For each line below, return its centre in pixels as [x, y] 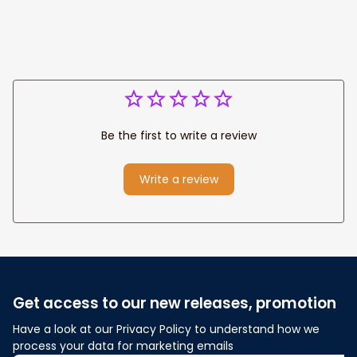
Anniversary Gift [79, 13]
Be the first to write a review [178, 135]
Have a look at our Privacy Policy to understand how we [166, 329]
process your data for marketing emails [123, 345]
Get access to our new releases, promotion [175, 303]
